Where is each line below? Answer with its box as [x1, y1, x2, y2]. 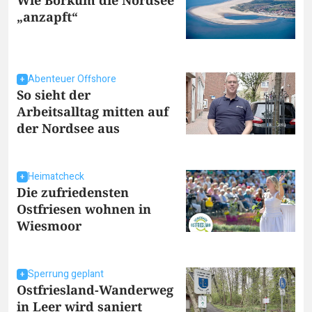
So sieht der [17, 86, 91, 104]
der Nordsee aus [17, 120, 120, 137]
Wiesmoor [17, 217, 81, 235]
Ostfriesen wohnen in [17, 201, 151, 218]
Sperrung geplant [28, 267, 104, 282]
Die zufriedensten [17, 184, 129, 201]
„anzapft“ [17, 8, 78, 25]
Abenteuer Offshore [28, 72, 116, 87]
